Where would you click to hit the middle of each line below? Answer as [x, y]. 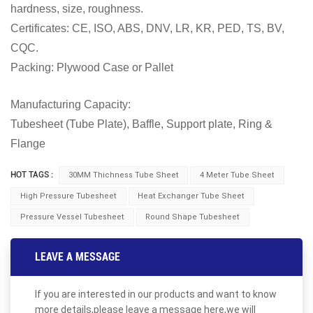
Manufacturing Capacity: [71, 105]
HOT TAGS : [32, 174]
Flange [28, 144]
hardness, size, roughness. [77, 9]
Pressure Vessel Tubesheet [72, 217]
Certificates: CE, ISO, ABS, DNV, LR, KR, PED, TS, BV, [147, 29]
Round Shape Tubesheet [193, 217]
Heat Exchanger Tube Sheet [191, 196]
